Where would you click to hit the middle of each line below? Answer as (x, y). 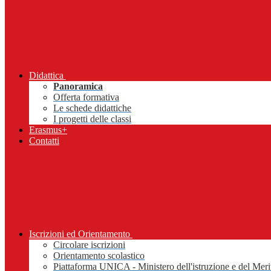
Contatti (44, 141)
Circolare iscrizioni (89, 245)
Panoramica (78, 87)
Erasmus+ (48, 130)
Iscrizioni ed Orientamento (80, 234)
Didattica (46, 76)
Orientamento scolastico (99, 256)
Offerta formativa (86, 97)
